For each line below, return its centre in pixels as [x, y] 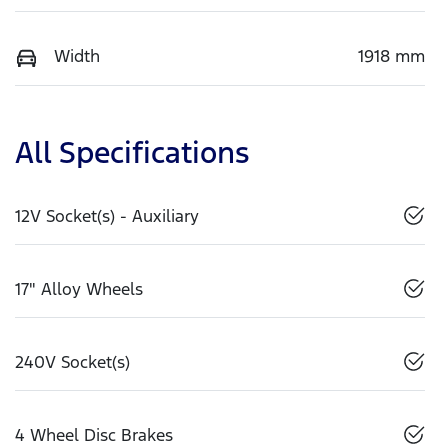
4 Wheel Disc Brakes [94, 434]
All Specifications [132, 152]
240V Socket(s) [72, 361]
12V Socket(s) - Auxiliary [107, 215]
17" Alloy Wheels [79, 288]
